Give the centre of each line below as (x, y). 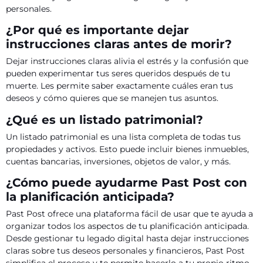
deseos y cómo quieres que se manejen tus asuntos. (112, 98)
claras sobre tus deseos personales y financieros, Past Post (125, 251)
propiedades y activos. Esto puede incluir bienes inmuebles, (127, 149)
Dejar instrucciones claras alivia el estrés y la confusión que (127, 61)
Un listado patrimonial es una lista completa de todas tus (123, 136)
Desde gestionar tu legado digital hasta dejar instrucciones (127, 239)
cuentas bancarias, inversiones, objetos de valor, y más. (118, 161)
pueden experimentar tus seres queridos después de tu (118, 74)
